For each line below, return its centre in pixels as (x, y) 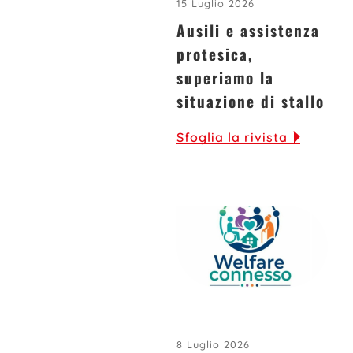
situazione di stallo (251, 101)
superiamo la (225, 78)
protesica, (215, 54)
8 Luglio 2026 (213, 344)
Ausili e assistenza (248, 30)
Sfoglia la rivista (232, 137)
